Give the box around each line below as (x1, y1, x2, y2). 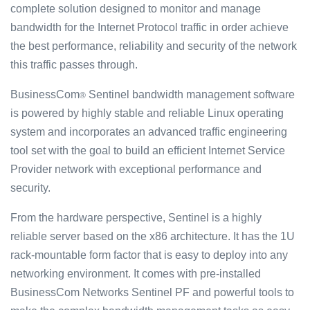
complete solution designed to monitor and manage (10, 3, 261, 15)
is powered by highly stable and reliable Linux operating (10, 107, 284, 119)
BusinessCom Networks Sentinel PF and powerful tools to (10, 286, 294, 298)
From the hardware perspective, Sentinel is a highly (10, 212, 262, 224)
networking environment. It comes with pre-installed (10, 268, 261, 280)
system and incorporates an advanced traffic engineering (10, 126, 287, 138)
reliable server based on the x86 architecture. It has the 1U (10, 230, 295, 242)
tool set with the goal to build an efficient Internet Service (10, 145, 285, 156)
